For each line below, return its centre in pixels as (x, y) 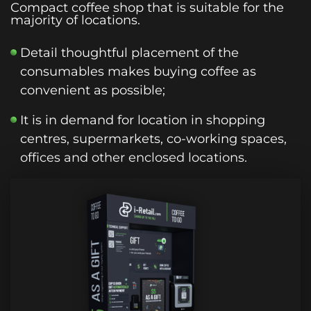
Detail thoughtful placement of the (129, 52)
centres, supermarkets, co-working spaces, (153, 138)
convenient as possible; (93, 90)
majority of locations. (75, 20)
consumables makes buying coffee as (138, 71)
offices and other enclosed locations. (134, 157)
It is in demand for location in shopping (143, 120)
